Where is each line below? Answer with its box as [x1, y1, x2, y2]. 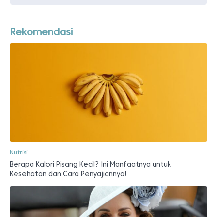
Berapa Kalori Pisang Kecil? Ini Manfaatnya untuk [10, 160, 171, 168]
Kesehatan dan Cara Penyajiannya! [10, 170, 127, 178]
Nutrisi [10, 148, 28, 155]
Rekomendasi [10, 26, 73, 38]
